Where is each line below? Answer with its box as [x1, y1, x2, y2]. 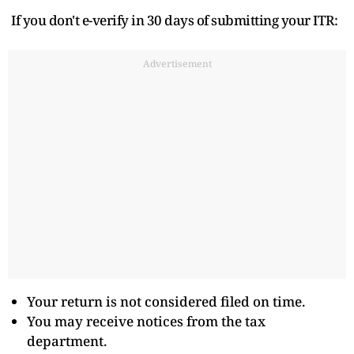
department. [27, 331, 107, 350]
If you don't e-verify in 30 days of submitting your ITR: [11, 10, 337, 29]
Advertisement [142, 56, 212, 70]
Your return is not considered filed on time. [27, 292, 305, 311]
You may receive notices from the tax [27, 311, 265, 330]
